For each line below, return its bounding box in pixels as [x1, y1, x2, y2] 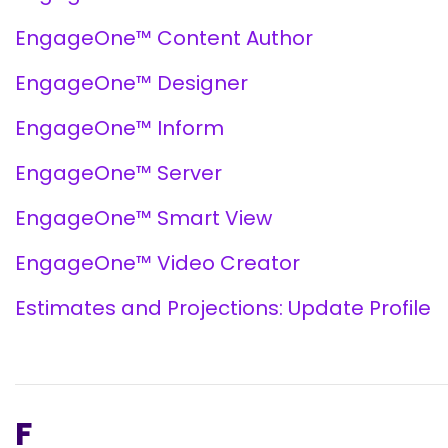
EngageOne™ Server [15, 159, 222, 187]
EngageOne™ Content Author [15, 24, 313, 52]
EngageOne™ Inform [15, 114, 224, 142]
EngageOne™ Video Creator [15, 249, 300, 277]
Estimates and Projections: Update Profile [15, 294, 431, 322]
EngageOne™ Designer [15, 69, 248, 97]
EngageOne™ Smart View [15, 204, 272, 232]
